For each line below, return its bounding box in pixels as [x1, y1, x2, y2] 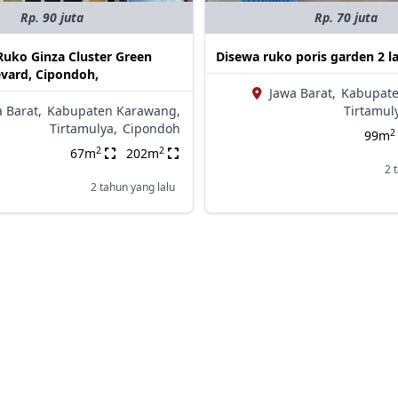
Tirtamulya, [49, 120, 117, 138]
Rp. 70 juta [314, 9, 378, 27]
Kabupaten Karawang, [46, 102, 180, 120]
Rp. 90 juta [20, 9, 84, 27]
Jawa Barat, [268, 84, 336, 102]
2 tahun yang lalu [90, 179, 175, 195]
